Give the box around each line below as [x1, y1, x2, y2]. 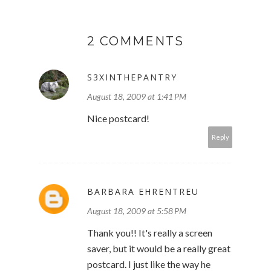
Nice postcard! [87, 113, 149, 124]
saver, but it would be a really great [87, 243, 230, 254]
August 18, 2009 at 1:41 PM [87, 91, 186, 102]
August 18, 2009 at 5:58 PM [87, 206, 186, 216]
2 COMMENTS [87, 34, 184, 48]
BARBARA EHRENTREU [87, 186, 199, 197]
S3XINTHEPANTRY [87, 71, 177, 83]
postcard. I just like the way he [87, 258, 211, 270]
